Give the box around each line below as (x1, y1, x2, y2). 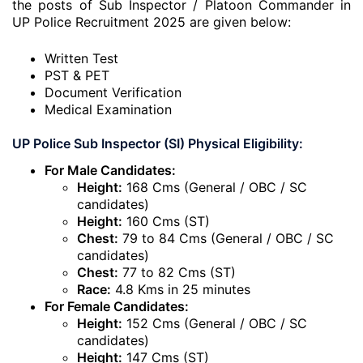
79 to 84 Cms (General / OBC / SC (118, 230, 334, 246)
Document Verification (45, 84, 181, 100)
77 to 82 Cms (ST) (118, 264, 236, 280)
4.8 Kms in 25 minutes (111, 281, 250, 297)
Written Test (45, 50, 118, 66)
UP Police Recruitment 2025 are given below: (12, 14, 291, 30)
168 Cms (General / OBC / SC (122, 179, 307, 195)
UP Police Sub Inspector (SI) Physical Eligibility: (12, 135, 303, 152)
